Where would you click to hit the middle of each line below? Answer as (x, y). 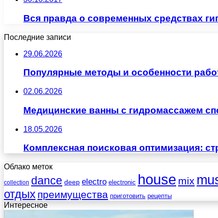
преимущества (73, 195)
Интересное (26, 205)
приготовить (128, 196)
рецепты (160, 196)
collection (17, 183)
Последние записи (37, 37)
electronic (122, 182)
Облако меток (28, 167)
